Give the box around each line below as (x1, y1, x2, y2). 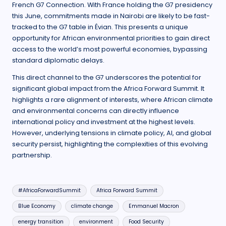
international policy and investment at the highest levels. (12, 118, 195, 127)
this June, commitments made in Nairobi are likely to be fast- (12, 12, 210, 21)
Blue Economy (18, 202, 56, 210)
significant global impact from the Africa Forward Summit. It (12, 84, 204, 93)
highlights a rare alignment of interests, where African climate (12, 95, 213, 104)
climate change (71, 202, 113, 210)
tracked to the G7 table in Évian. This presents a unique (12, 23, 188, 32)
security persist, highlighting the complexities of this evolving (12, 140, 208, 149)
